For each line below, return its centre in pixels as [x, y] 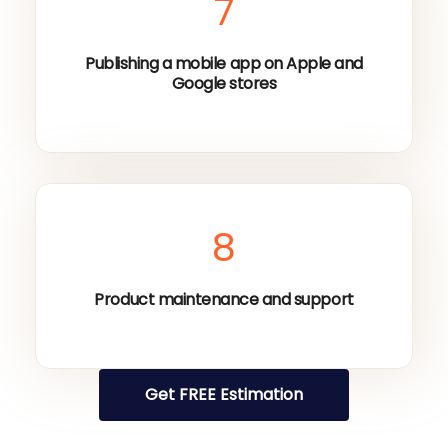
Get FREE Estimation [224, 395]
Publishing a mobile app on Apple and [224, 64]
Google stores [224, 84]
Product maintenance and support [224, 300]
